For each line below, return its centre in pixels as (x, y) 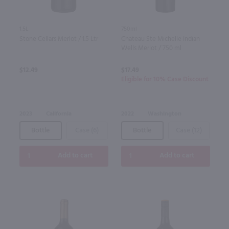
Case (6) (87, 130)
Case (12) (189, 130)
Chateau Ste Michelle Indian (160, 39)
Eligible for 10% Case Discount (165, 79)
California (59, 114)
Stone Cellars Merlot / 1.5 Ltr (59, 39)
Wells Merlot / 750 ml (151, 48)
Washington (164, 114)
